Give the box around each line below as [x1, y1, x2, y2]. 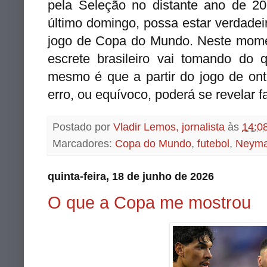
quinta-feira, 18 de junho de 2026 [48, 170, 214, 182]
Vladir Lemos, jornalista [113, 120, 225, 133]
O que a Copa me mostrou [48, 193, 251, 213]
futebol [197, 137, 229, 150]
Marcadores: [52, 137, 115, 150]
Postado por [52, 120, 113, 133]
